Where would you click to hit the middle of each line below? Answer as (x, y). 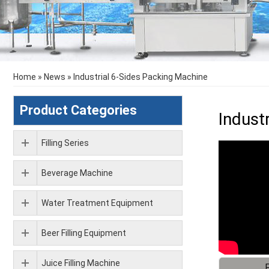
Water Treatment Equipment (97, 203)
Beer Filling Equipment (84, 233)
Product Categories (78, 110)
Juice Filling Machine (81, 263)
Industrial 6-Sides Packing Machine (141, 77)
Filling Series (65, 143)
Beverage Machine (77, 173)
